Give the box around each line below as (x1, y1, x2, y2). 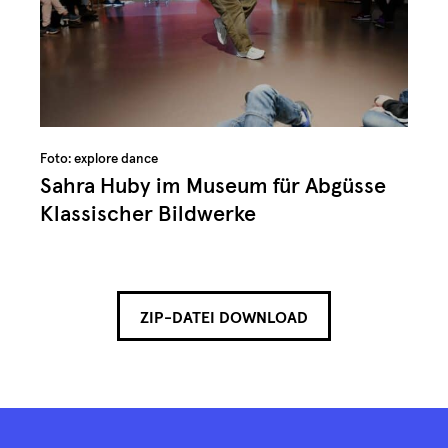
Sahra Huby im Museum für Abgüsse (40, 175, 386, 198)
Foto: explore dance (40, 151, 158, 166)
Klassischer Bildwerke (40, 203, 256, 226)
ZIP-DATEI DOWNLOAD (140, 309, 308, 326)
